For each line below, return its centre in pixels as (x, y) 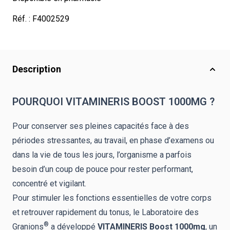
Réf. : (22, 19)
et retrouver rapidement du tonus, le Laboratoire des (106, 212)
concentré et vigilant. (49, 184)
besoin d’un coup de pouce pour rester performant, (103, 169)
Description (37, 69)
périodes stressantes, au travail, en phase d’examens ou (113, 140)
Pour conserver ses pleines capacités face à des (101, 126)
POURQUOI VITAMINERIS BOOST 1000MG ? (113, 102)
